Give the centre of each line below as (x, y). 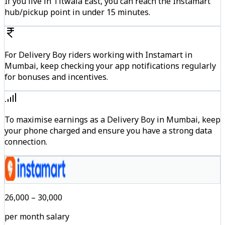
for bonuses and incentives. (56, 77)
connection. (26, 142)
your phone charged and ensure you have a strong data (108, 131)
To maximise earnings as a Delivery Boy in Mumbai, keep (113, 120)
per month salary (37, 217)
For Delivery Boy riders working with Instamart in (98, 55)
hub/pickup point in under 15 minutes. (77, 12)
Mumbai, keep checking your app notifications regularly (110, 66)
